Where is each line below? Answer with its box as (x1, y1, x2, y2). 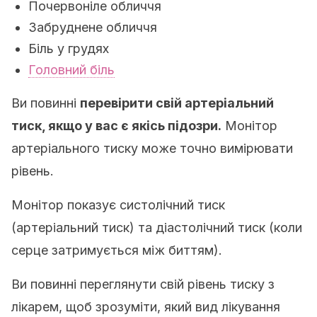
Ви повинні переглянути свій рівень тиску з (11, 277, 275, 292)
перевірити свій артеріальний (80, 96, 274, 110)
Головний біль (28, 62, 115, 77)
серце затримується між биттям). (11, 243, 222, 258)
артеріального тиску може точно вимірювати (11, 141, 293, 156)
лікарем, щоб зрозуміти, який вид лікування (11, 299, 280, 314)
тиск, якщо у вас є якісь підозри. (11, 118, 221, 133)
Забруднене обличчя (28, 20, 157, 35)
